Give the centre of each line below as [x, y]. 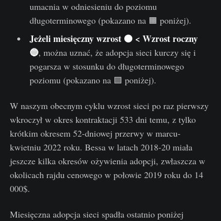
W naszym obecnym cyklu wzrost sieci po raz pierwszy [109, 106]
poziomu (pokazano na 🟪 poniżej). [93, 80]
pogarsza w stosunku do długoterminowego [107, 66]
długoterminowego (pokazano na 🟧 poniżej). [110, 20]
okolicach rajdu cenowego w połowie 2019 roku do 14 [107, 175]
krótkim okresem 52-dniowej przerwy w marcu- [95, 133]
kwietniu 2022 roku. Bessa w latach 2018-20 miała [101, 147]
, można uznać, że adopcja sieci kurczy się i [117, 53]
